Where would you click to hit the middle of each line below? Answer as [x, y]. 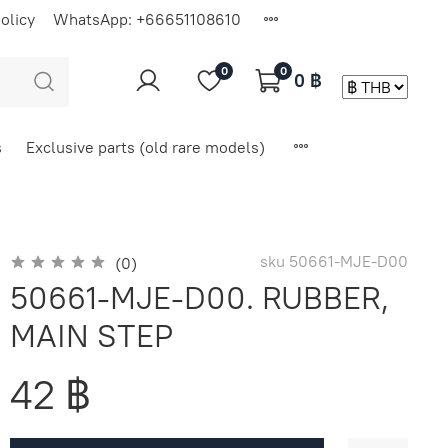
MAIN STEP [92, 336]
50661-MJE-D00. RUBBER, [200, 298]
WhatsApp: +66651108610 [147, 18]
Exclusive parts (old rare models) [145, 146]
